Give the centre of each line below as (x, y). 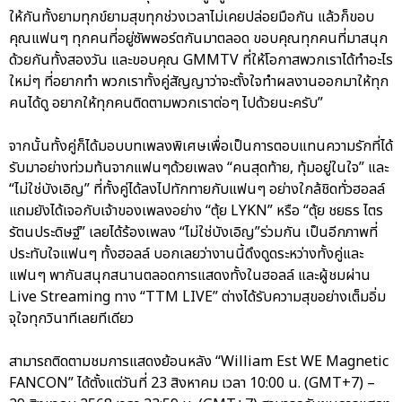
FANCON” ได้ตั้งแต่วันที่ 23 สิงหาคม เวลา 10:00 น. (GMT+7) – (192, 383)
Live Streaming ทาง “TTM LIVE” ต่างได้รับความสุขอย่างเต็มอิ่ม (197, 297)
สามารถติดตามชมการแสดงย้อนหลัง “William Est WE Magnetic (199, 361)
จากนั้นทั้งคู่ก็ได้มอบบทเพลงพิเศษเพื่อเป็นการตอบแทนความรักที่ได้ (201, 146)
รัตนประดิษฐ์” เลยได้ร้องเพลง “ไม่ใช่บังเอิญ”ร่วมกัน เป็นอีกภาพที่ (193, 232)
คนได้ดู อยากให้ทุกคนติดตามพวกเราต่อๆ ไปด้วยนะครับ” (166, 103)
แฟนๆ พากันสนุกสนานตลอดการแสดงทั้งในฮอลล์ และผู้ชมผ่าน (190, 275)
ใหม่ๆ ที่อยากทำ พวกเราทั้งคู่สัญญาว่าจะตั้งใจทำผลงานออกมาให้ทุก (199, 81)
